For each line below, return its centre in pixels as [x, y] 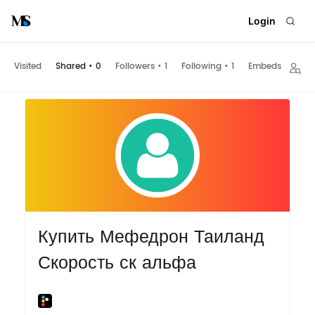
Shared [71, 67]
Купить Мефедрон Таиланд [151, 237]
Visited [28, 67]
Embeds [265, 67]
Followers [135, 67]
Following [201, 67]
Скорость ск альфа [117, 263]
